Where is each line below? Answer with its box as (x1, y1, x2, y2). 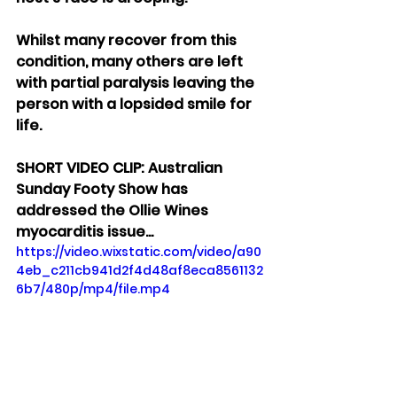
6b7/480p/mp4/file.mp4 (16, 280, 170, 299)
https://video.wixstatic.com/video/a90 (16, 243, 261, 261)
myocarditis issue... (16, 222, 153, 243)
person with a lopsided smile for (16, 94, 255, 115)
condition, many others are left (16, 51, 246, 73)
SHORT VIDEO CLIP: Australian (16, 158, 230, 179)
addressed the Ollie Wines (16, 200, 212, 222)
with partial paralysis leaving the (16, 73, 258, 94)
